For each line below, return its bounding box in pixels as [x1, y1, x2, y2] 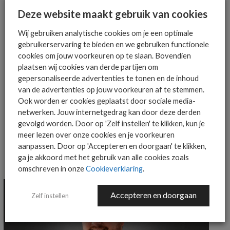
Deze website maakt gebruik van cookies [18, 7, 207, 20]
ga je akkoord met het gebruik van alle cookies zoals [18, 152, 189, 162]
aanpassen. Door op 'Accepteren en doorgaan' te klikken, [18, 141, 206, 150]
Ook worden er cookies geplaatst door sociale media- [18, 96, 196, 105]
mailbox [14, 15, 52, 28]
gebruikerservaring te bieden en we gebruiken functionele [18, 40, 209, 49]
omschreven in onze [18, 164, 86, 173]
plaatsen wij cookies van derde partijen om [18, 62, 158, 71]
